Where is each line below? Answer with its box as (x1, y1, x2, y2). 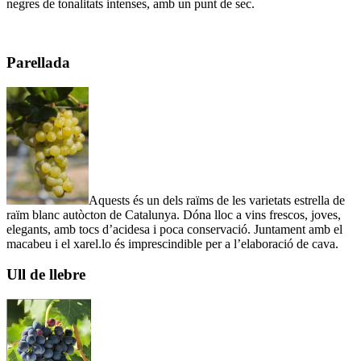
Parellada (6, 53, 70, 71)
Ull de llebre (6, 266, 85, 284)
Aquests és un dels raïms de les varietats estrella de (89, 193, 345, 207)
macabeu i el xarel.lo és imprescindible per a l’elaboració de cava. (6, 236, 338, 251)
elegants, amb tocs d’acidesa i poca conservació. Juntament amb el (6, 222, 342, 236)
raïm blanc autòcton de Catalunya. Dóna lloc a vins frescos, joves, (6, 207, 341, 222)
